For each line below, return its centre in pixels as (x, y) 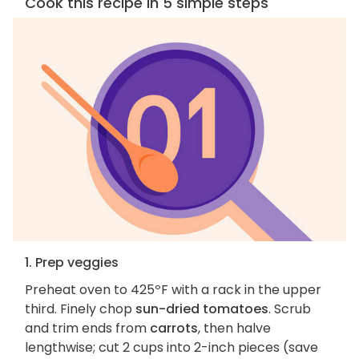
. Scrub (290, 309)
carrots (174, 329)
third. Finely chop (80, 309)
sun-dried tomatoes (202, 309)
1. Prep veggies (72, 263)
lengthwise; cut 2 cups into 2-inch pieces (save (171, 348)
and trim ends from (87, 329)
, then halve (234, 329)
